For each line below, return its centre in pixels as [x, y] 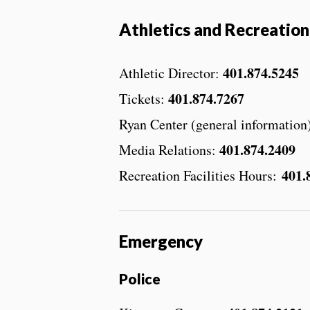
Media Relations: [169, 150]
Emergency [161, 241]
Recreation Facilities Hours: [200, 176]
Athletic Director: [171, 73]
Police [140, 279]
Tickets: [144, 99]
